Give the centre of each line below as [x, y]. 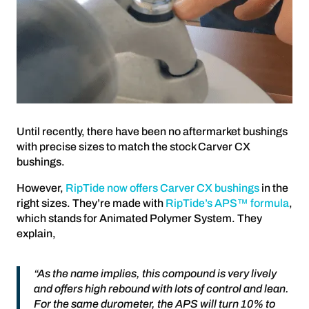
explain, [36, 233]
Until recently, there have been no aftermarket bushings [152, 131]
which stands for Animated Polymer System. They [139, 218]
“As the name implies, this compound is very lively [155, 273]
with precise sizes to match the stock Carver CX [133, 146]
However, [41, 188]
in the [274, 188]
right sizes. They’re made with [91, 203]
